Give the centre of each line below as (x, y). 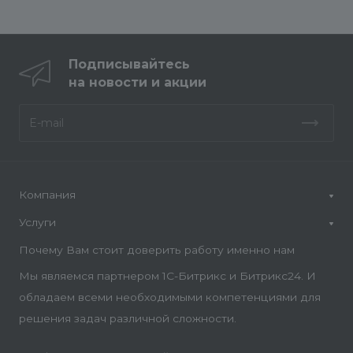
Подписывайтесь (129, 64)
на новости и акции (137, 82)
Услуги (37, 222)
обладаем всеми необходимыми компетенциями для (170, 297)
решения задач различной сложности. (128, 318)
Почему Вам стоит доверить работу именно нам (157, 249)
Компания (47, 194)
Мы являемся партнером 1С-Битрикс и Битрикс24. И (167, 275)
